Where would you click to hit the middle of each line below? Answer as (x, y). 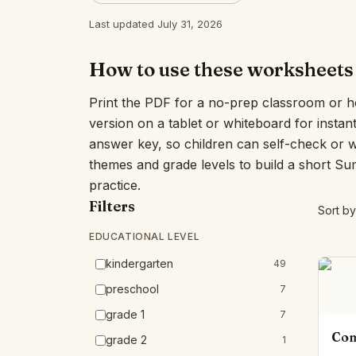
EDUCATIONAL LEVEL (145, 236)
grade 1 (125, 314)
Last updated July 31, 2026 (156, 24)
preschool (132, 289)
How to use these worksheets (221, 70)
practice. (115, 185)
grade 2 (126, 340)
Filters (112, 206)
